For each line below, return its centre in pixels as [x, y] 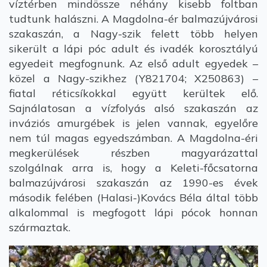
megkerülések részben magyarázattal [133, 153]
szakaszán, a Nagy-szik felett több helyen [133, 34]
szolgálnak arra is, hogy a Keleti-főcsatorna [133, 168]
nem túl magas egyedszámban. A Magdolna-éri [133, 138]
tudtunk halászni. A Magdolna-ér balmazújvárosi [133, 19]
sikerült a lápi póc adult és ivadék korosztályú [133, 49]
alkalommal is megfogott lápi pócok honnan [133, 212]
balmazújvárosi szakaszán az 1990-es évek [133, 183]
